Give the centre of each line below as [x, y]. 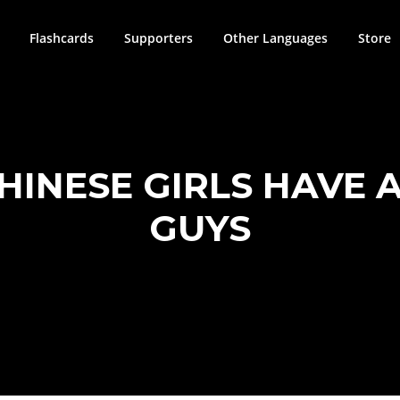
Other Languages [275, 38]
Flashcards [62, 38]
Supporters [158, 38]
